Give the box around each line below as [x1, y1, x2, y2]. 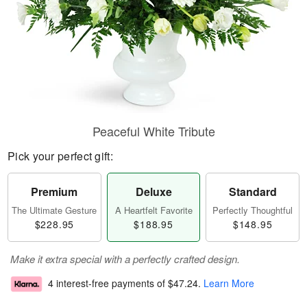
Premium [31, 184, 78, 199]
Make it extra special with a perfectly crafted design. [10, 251, 240, 266]
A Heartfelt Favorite [114, 204, 193, 217]
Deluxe [135, 184, 172, 199]
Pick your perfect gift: [8, 148, 113, 164]
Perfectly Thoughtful [212, 204, 293, 217]
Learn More [204, 276, 254, 291]
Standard [228, 184, 277, 199]
